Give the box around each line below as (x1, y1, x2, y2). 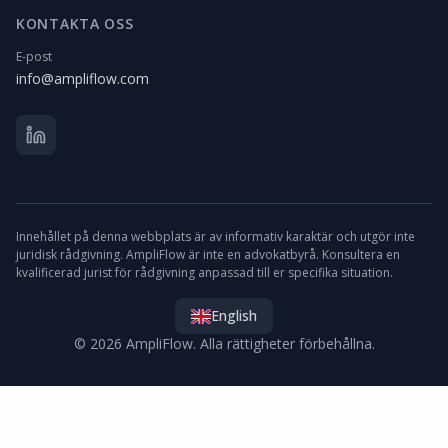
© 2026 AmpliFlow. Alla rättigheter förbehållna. (73, 334, 375, 353)
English (211, 306, 257, 325)
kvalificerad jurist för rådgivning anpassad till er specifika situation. (16, 264, 393, 281)
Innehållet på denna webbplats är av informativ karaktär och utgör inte (16, 228, 415, 245)
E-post (16, 48, 52, 65)
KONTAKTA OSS (16, 14, 134, 33)
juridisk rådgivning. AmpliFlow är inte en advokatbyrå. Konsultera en (16, 246, 400, 263)
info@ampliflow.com (16, 69, 149, 88)
